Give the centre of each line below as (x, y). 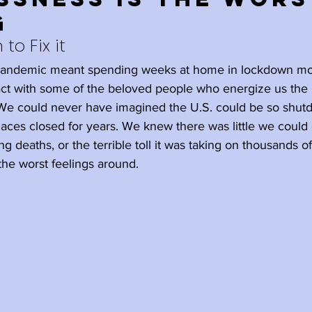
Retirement (105, 198)
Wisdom (228, 143)
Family (129, 31)
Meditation (165, 87)
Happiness (229, 31)
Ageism (58, 87)
